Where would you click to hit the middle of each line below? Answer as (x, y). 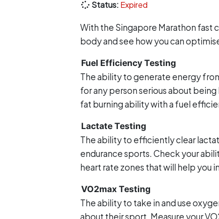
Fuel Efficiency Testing (129, 63)
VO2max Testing (116, 189)
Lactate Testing (114, 126)
